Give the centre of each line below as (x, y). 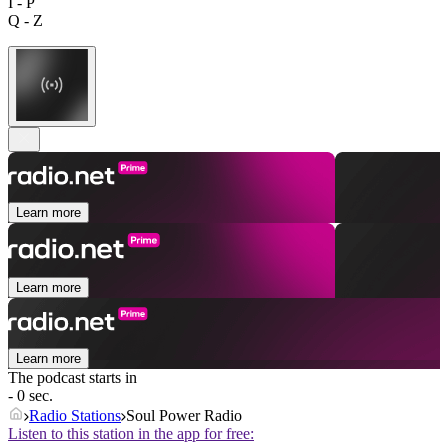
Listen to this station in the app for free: (131, 434)
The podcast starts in (72, 378)
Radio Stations (75, 416)
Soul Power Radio (184, 416)
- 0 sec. (30, 396)
